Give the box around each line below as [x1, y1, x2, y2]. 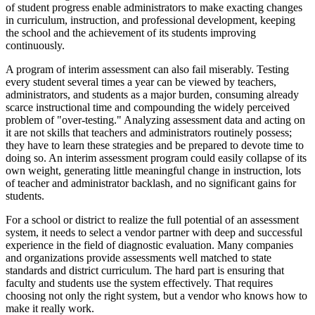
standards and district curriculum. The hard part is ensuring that [6, 264, 284, 276]
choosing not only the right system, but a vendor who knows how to [6, 289, 307, 302]
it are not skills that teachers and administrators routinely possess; [6, 126, 292, 139]
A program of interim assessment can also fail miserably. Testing [6, 63, 289, 75]
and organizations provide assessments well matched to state [6, 251, 271, 264]
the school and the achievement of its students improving [6, 26, 256, 39]
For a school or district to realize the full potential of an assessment [6, 213, 299, 226]
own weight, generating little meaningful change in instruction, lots [6, 164, 301, 176]
